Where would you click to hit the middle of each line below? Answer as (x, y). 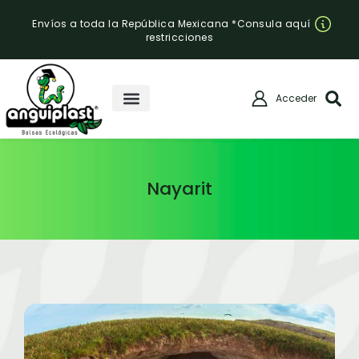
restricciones (179, 37)
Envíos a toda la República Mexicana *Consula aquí (171, 24)
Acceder (296, 98)
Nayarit (179, 188)
